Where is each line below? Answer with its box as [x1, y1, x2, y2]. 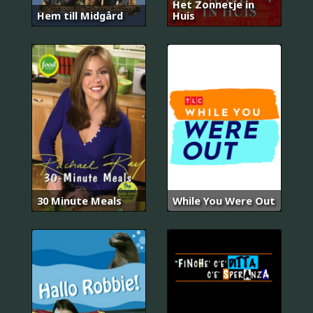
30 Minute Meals [37, 193, 122, 208]
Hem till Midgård [37, 8, 123, 22]
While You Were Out [173, 193, 275, 208]
